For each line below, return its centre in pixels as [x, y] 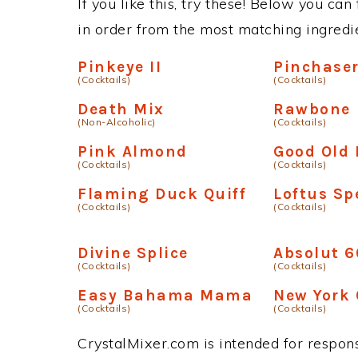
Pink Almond [133, 151]
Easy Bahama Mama [165, 295]
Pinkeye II [119, 67]
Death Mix [121, 109]
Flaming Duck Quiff [162, 194]
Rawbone [312, 109]
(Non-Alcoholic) [117, 122]
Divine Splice [133, 253]
